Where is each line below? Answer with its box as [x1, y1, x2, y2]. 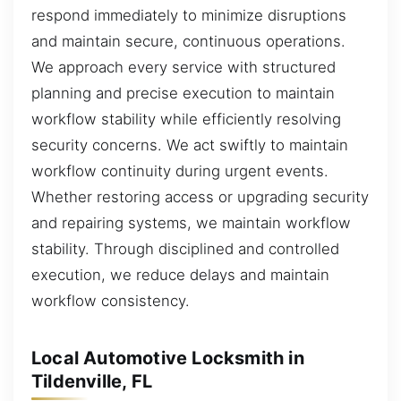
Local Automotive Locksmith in [31, 346, 304, 369]
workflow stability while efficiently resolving [31, 110, 341, 129]
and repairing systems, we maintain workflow [31, 214, 351, 233]
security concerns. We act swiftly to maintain [31, 136, 348, 155]
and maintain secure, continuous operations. [31, 32, 346, 51]
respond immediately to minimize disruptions [31, 6, 346, 25]
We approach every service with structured [31, 58, 336, 77]
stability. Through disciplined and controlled [31, 240, 339, 259]
